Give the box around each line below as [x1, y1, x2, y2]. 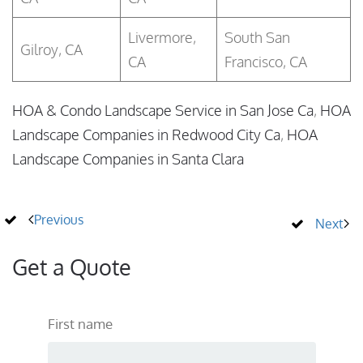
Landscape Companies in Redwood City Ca [12, 125, 280, 143]
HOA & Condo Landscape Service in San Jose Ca [12, 100, 314, 119]
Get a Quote [12, 252, 131, 280]
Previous [34, 211, 83, 228]
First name [47, 314, 113, 332]
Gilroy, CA [20, 40, 83, 58]
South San [224, 28, 290, 46]
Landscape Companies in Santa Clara [12, 149, 244, 168]
